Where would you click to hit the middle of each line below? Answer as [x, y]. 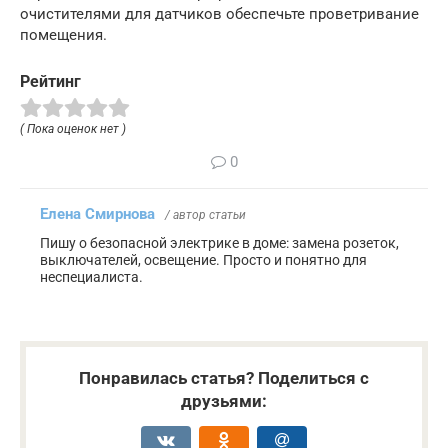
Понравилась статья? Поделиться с [224, 377]
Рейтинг [50, 82]
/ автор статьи [205, 214]
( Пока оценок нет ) [73, 128]
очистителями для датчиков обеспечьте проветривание [219, 14]
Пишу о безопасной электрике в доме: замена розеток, [219, 242]
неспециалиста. [91, 276]
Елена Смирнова [97, 213]
